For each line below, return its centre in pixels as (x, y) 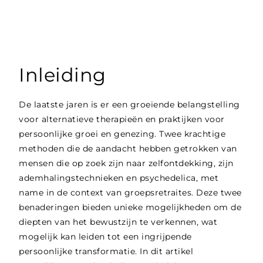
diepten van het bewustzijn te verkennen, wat (118, 222)
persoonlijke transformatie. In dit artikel (106, 252)
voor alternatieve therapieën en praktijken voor (122, 119)
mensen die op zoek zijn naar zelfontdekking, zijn (126, 163)
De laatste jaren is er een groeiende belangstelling (129, 105)
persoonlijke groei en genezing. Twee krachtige (122, 134)
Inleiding (63, 75)
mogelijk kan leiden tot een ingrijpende (105, 237)
